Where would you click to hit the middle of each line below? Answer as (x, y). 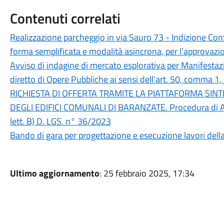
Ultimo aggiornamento (54, 173)
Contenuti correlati (65, 18)
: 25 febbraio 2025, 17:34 (147, 173)
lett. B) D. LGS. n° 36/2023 (60, 121)
